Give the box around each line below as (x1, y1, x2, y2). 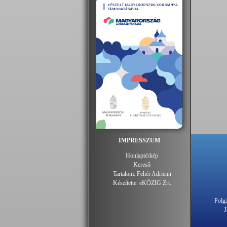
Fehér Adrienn (136, 170, 171, 177)
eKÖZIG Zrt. (139, 179, 171, 186)
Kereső (133, 161, 150, 168)
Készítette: (112, 179, 139, 186)
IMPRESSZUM (119, 136, 160, 144)
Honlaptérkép (126, 152, 158, 159)
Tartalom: (112, 170, 137, 177)
